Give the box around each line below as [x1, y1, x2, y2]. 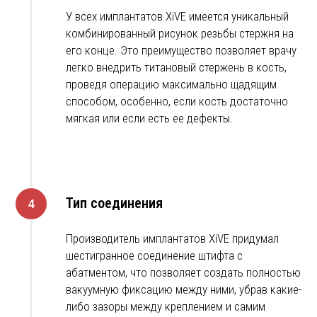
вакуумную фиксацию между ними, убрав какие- [66, 282, 301, 297]
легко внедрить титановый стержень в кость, [66, 60, 287, 75]
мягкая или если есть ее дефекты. [66, 111, 233, 126]
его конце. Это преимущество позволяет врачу [66, 43, 296, 58]
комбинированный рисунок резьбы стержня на [66, 26, 294, 41]
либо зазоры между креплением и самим [66, 299, 265, 314]
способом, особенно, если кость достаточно [66, 94, 288, 109]
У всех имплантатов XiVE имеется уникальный [66, 9, 289, 24]
